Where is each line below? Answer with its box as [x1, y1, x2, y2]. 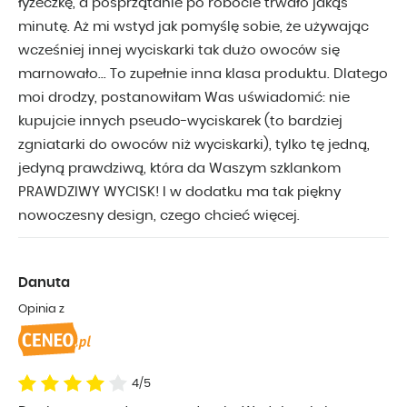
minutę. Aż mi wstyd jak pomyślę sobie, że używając [18, 20, 369, 35]
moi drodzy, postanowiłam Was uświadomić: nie [18, 91, 350, 105]
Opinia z [18, 303, 65, 316]
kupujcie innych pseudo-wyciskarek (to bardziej [18, 114, 342, 129]
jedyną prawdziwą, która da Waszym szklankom [18, 162, 341, 176]
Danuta [18, 276, 70, 291]
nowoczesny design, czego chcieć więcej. [18, 209, 300, 223]
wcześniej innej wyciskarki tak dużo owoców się [18, 44, 340, 58]
